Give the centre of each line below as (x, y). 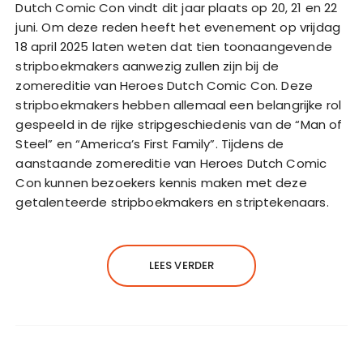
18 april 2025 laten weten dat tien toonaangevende (174, 47)
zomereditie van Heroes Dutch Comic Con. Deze (164, 86)
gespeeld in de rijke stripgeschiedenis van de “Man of (179, 125)
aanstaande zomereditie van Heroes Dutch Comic (171, 164)
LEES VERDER (181, 266)
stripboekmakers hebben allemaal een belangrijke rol (179, 105)
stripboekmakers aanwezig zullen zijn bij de (147, 66)
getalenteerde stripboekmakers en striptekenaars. (172, 203)
